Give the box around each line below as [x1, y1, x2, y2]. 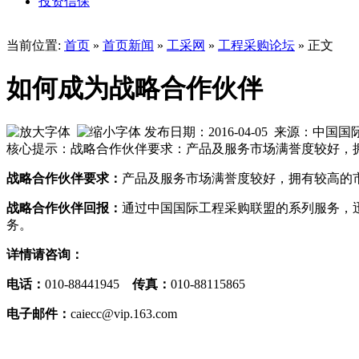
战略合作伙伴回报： [6, 200, 122, 215]
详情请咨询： [6, 247, 83, 261]
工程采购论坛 [218, 38, 295, 52]
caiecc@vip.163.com [71, 306, 177, 321]
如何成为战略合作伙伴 [6, 74, 263, 103]
